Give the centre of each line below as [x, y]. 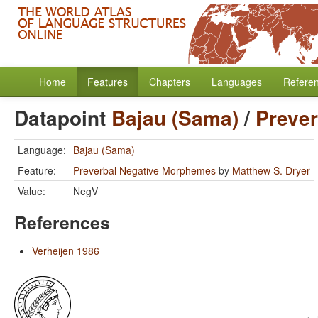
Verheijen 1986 [66, 251]
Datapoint [63, 117]
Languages [237, 82]
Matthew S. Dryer [271, 170]
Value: [32, 191]
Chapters [170, 82]
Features [108, 82]
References [62, 222]
